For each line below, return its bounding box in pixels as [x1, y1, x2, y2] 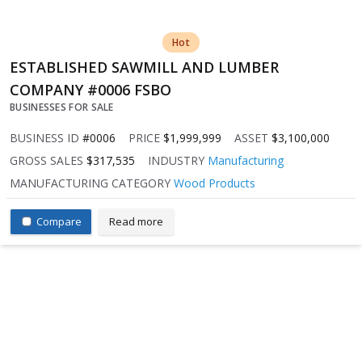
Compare [36, 213, 82, 229]
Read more [109, 213, 163, 229]
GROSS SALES [10, 152, 83, 168]
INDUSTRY [148, 152, 204, 168]
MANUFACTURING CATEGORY [10, 175, 170, 191]
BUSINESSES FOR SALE [10, 99, 114, 114]
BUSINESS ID [10, 129, 79, 145]
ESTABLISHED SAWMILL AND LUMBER [10, 57, 279, 77]
